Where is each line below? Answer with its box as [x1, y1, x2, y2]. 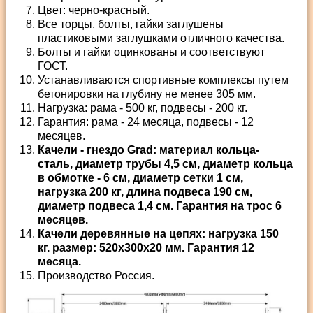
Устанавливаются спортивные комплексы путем [38, 74, 289, 86]
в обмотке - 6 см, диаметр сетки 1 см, [38, 172, 243, 184]
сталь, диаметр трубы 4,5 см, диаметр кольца [38, 158, 293, 170]
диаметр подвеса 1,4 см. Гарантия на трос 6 [38, 200, 282, 212]
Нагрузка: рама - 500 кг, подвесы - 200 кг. [38, 102, 247, 114]
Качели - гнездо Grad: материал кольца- [38, 144, 259, 156]
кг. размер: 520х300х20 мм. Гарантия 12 [38, 242, 254, 254]
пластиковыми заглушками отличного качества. [38, 32, 284, 44]
